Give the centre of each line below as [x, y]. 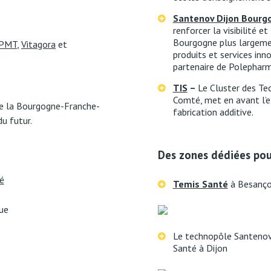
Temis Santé [200, 184]
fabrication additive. [213, 112]
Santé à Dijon [200, 248]
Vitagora [38, 44]
